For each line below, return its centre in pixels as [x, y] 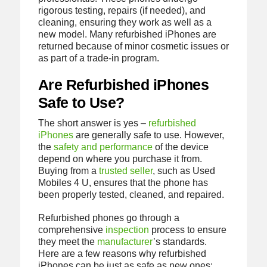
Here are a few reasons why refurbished [122, 254]
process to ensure [187, 230]
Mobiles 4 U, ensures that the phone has [123, 183]
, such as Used [184, 171]
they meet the [67, 242]
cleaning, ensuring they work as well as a [125, 22]
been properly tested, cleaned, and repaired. [131, 195]
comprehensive [72, 230]
